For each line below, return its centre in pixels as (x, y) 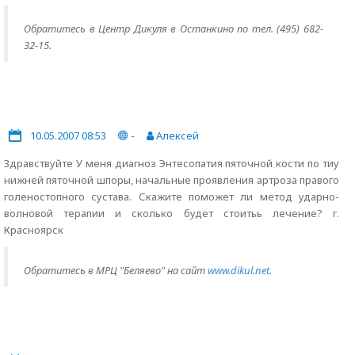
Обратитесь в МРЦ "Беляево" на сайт (116, 270)
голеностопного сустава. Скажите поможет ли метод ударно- (172, 197)
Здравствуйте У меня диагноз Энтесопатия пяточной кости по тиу (172, 163)
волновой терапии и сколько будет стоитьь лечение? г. (172, 213)
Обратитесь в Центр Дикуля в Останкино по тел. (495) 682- (174, 29)
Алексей (176, 136)
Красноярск (34, 230)
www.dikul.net (239, 270)
